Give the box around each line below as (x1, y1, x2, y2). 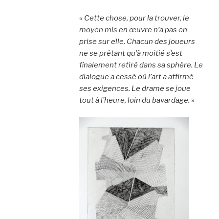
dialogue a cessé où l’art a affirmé (79, 72, 194, 81)
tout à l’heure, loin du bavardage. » (79, 96, 195, 105)
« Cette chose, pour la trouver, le (79, 14, 189, 22)
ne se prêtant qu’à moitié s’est (79, 49, 182, 58)
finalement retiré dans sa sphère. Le (79, 61, 203, 69)
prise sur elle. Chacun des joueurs (79, 37, 195, 46)
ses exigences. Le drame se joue (79, 84, 191, 93)
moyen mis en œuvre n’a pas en (79, 25, 187, 34)
